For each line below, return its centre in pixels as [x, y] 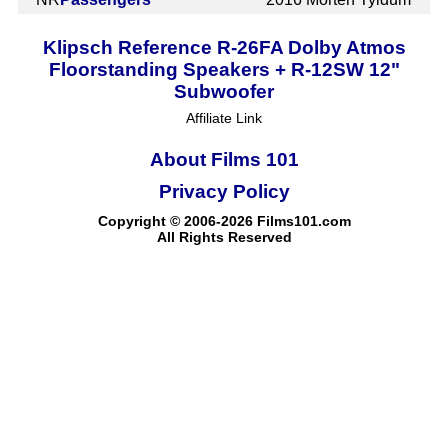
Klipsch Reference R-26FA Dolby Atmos [224, 47]
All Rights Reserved [224, 236]
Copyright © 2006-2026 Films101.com [224, 220]
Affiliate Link [224, 117]
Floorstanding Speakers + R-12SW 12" [224, 69]
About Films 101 [224, 159]
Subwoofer [224, 91]
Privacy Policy [224, 191]
